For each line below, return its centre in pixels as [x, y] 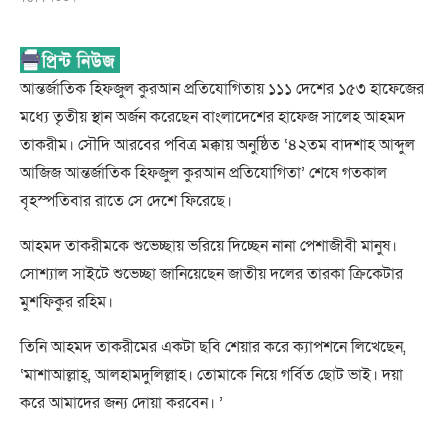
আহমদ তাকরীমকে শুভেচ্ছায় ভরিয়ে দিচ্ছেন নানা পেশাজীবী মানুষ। [208, 246]
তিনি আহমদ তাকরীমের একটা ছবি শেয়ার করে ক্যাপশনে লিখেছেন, [213, 347]
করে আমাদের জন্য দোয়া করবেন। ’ [121, 403]
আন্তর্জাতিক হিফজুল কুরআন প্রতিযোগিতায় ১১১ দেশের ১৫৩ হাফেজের [222, 89]
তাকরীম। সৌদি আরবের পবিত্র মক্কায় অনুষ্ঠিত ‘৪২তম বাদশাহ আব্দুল [217, 145]
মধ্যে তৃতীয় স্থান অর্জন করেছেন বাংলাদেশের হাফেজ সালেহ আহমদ [212, 117]
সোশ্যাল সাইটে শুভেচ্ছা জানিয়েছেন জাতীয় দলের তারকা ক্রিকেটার [211, 274]
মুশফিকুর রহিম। [66, 302]
